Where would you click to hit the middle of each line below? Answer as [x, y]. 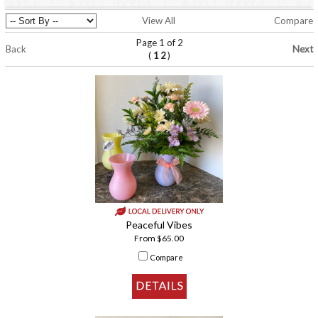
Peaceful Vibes [159, 225]
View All [159, 21]
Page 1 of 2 [159, 43]
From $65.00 [159, 238]
